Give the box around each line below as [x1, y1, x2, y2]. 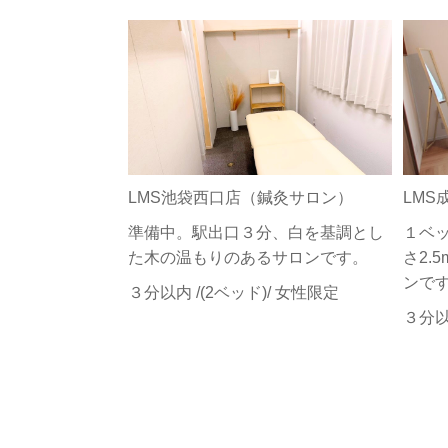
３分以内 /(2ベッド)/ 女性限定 [127, 284, 339, 302]
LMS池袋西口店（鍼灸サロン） [127, 189, 353, 207]
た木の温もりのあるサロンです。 [127, 249, 368, 267]
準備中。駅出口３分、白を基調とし [127, 224, 384, 242]
